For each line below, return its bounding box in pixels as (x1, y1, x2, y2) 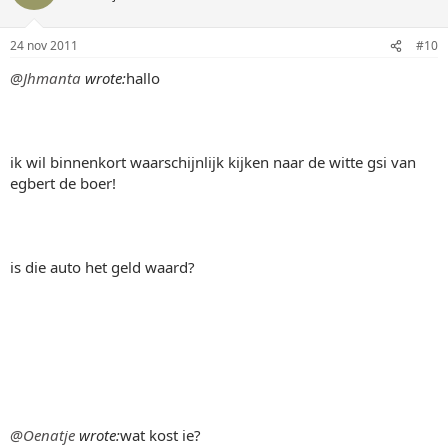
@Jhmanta (10, 68, 81, 88)
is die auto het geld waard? (10, 257, 195, 277)
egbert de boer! (10, 173, 116, 193)
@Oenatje (10, 425, 75, 445)
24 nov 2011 (10, 37, 78, 54)
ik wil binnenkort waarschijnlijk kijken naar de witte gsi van (10, 152, 416, 172)
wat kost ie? (120, 425, 201, 445)
